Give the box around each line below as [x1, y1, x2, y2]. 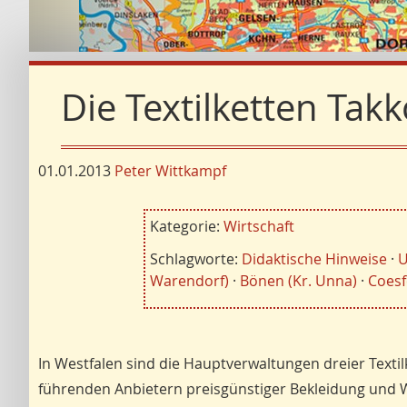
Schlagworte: [149, 249, 238, 269]
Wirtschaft [223, 216, 294, 236]
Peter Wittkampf [114, 161, 226, 181]
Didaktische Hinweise [241, 249, 387, 269]
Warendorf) [149, 271, 229, 291]
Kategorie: [149, 216, 220, 236]
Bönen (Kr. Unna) [239, 271, 357, 291]
